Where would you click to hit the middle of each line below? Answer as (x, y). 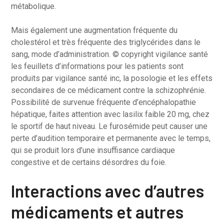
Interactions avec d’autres (108, 191)
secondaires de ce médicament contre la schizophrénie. (109, 90)
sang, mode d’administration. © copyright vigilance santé (110, 54)
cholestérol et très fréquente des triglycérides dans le (106, 42)
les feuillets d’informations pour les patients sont (97, 66)
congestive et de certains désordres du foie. (89, 162)
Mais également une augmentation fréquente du (94, 30)
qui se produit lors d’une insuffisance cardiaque (93, 150)
